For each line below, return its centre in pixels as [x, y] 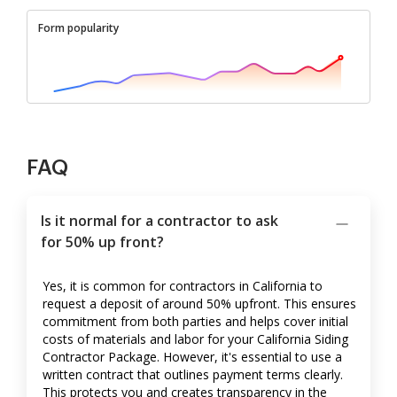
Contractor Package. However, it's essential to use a [192, 357]
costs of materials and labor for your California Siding [195, 339]
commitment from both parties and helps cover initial [195, 322]
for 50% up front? [102, 242]
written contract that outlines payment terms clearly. [193, 375]
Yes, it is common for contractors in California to [183, 286]
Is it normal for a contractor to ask [160, 221]
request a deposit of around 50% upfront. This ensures [199, 304]
